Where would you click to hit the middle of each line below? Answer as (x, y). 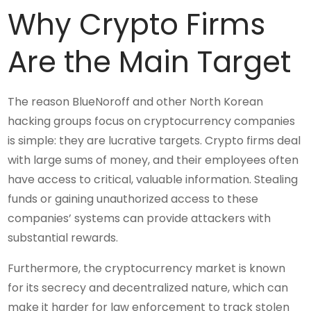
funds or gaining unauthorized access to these (133, 199)
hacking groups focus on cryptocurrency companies (152, 121)
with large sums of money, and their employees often (153, 160)
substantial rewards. (63, 238)
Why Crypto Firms (137, 25)
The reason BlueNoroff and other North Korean (136, 102)
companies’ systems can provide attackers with (140, 219)
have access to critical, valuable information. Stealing (153, 180)
